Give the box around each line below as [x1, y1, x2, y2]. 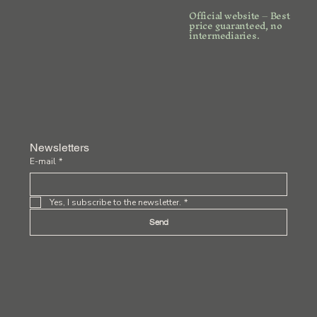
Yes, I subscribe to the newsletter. [49, 197, 181, 209]
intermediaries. [189, 25, 260, 47]
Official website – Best [189, 5, 290, 27]
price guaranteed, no [189, 15, 282, 37]
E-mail [29, 156, 56, 168]
